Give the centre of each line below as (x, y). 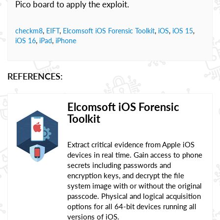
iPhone (66, 41)
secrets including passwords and (119, 165)
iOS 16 (26, 41)
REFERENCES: (35, 76)
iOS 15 (183, 31)
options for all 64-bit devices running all (132, 206)
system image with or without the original (135, 186)
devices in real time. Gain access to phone (135, 155)
